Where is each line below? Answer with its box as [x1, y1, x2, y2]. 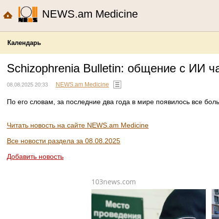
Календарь [7, 39, 41, 46]
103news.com [91, 176, 136, 186]
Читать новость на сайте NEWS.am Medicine [7, 121, 149, 129]
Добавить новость [7, 152, 64, 160]
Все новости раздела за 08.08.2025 [7, 136, 120, 145]
